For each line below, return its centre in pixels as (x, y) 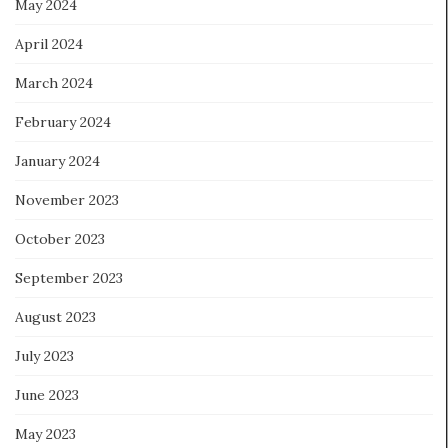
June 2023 (47, 394)
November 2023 (67, 199)
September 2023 (69, 277)
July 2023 (44, 355)
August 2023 (55, 316)
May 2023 (45, 433)
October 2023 (60, 238)
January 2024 (57, 160)
